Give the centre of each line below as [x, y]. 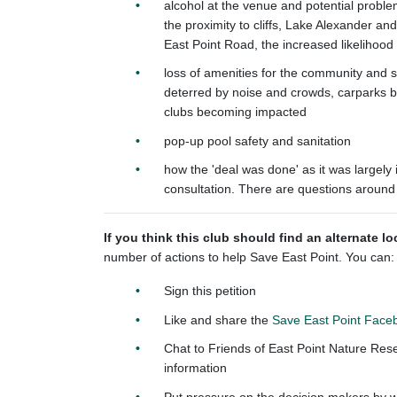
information [197, 368]
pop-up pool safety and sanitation [257, 140]
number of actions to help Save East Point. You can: [249, 257]
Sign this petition [210, 291]
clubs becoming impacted [237, 112]
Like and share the [218, 319]
